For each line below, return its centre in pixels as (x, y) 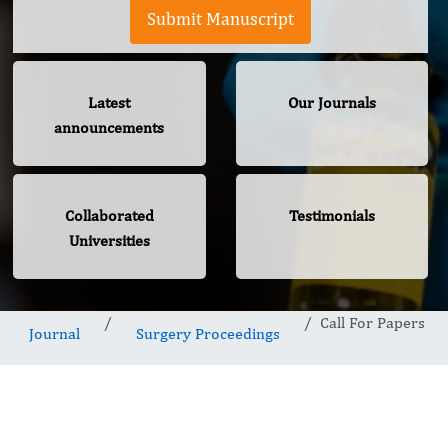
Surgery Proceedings (208, 334)
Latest (109, 103)
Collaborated (109, 216)
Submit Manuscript (220, 19)
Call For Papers (372, 323)
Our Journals (331, 103)
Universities (109, 241)
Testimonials (331, 216)
